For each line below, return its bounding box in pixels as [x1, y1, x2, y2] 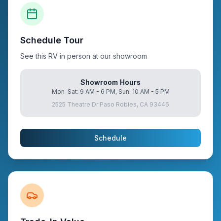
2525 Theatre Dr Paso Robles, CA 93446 [52, 101, 169, 108]
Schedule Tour [20, 35, 83, 45]
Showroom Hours [80, 78, 141, 86]
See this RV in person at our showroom [20, 52, 147, 60]
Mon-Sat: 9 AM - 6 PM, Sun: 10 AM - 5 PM [51, 88, 170, 95]
